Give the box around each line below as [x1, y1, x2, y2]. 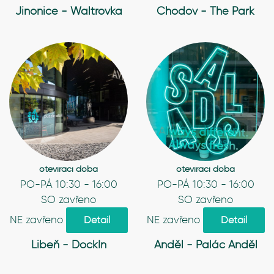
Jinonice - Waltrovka [15, 4, 122, 18]
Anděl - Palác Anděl [154, 238, 257, 251]
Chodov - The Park [157, 4, 254, 18]
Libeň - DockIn [31, 238, 106, 251]
